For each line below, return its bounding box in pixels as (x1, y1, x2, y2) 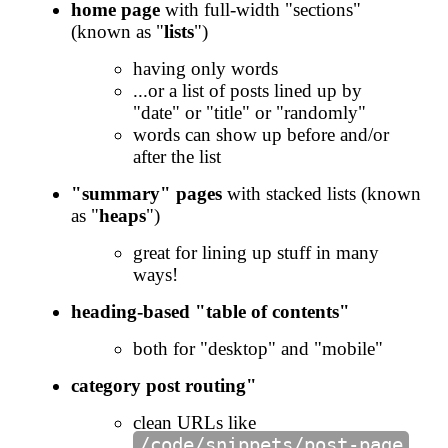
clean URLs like (133, 411, 256, 433)
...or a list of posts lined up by (133, 79, 362, 101)
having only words (133, 57, 278, 79)
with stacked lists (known (221, 182, 421, 204)
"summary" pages (70, 182, 222, 204)
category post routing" (70, 374, 257, 396)
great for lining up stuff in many (133, 241, 379, 263)
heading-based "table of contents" (70, 300, 350, 322)
